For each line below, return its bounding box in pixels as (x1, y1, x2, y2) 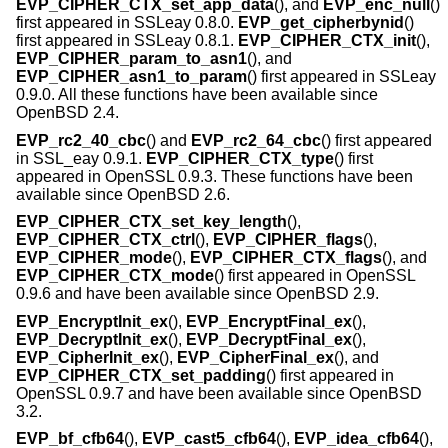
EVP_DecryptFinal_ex (186, 330, 352, 348)
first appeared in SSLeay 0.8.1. (16, 31, 238, 49)
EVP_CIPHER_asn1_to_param (16, 67, 247, 85)
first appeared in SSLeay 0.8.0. (16, 13, 238, 31)
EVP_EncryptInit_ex (16, 312, 168, 330)
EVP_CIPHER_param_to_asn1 (16, 49, 247, 67)
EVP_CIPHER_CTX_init (238, 31, 416, 49)
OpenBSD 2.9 (276, 285, 375, 303)
